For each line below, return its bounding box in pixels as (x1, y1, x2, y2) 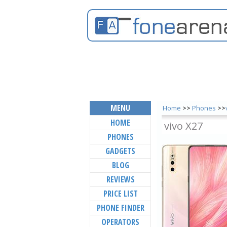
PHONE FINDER (96, 202, 144, 213)
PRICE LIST (103, 188, 138, 199)
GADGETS (105, 145, 135, 157)
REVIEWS (106, 174, 135, 185)
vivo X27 (164, 119, 203, 133)
